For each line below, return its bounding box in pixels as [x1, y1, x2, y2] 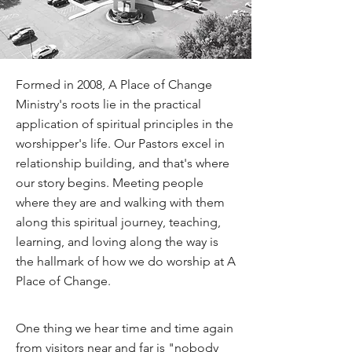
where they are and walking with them [16, 195, 225, 210]
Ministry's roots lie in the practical [16, 97, 201, 112]
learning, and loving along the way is [16, 234, 218, 249]
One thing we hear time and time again [16, 321, 233, 335]
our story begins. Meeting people [16, 175, 203, 190]
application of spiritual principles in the [16, 116, 233, 131]
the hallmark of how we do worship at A [16, 254, 236, 269]
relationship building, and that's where [16, 156, 229, 170]
